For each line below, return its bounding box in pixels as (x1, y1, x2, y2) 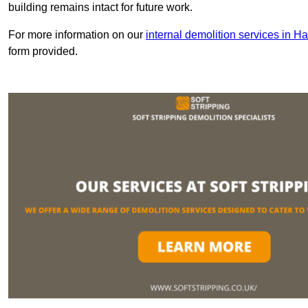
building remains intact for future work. (8, 1, 192, 14)
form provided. (8, 45, 78, 58)
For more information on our (8, 29, 146, 41)
